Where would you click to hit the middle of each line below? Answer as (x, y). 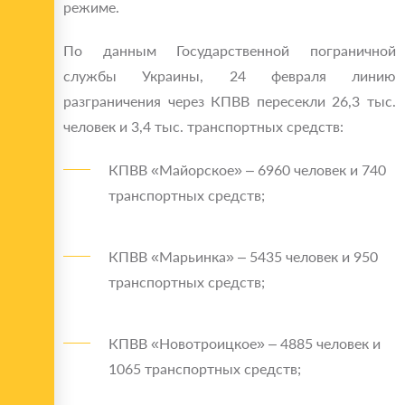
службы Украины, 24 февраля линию (230, 76)
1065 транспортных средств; (205, 369)
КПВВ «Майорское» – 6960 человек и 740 (247, 170)
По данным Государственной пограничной (230, 51)
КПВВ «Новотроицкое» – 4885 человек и (245, 344)
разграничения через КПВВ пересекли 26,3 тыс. (230, 101)
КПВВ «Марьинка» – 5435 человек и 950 (243, 257)
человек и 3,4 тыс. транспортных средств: (203, 127)
